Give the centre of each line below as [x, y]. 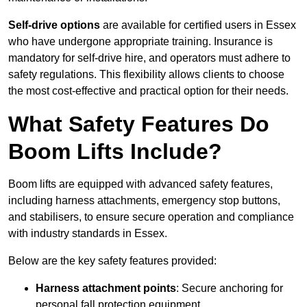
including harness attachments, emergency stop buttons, [144, 201]
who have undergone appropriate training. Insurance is [140, 42]
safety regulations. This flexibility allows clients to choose [146, 75]
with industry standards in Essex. [88, 234]
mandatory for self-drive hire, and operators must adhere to [149, 58]
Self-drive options [54, 25]
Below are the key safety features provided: [112, 261]
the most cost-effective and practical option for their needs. [148, 91]
